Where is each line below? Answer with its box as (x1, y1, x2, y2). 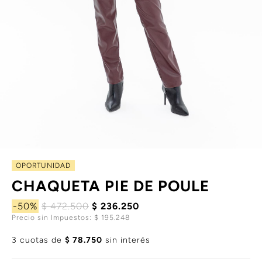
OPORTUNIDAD (16, 161, 71, 170)
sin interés (102, 235, 150, 246)
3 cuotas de (12, 235, 65, 246)
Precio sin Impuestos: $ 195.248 (12, 213, 130, 222)
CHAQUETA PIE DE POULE (12, 177, 209, 196)
